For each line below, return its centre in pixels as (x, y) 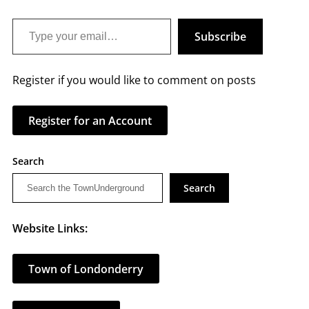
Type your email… (30, 18)
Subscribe (220, 37)
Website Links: (50, 228)
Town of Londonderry (86, 269)
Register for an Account (90, 120)
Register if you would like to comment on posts (134, 80)
